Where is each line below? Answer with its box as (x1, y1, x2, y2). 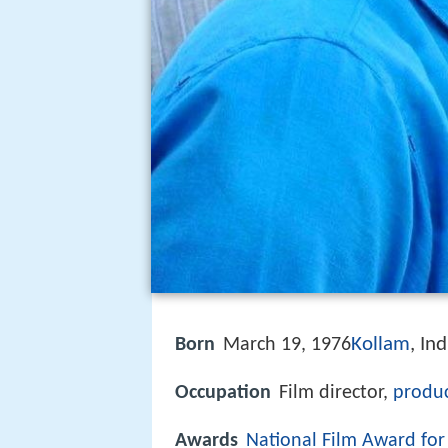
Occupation (175, 383, 271, 404)
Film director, (279, 383, 393, 404)
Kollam (351, 334, 410, 355)
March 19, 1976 (223, 335, 351, 355)
